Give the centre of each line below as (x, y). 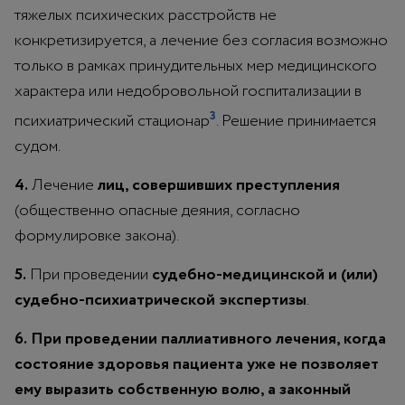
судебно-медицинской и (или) (265, 274)
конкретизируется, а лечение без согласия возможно (201, 40)
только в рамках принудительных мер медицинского (196, 66)
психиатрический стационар (112, 121)
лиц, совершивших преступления (219, 185)
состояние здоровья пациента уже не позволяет (197, 364)
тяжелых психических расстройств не (146, 15)
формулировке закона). (97, 235)
